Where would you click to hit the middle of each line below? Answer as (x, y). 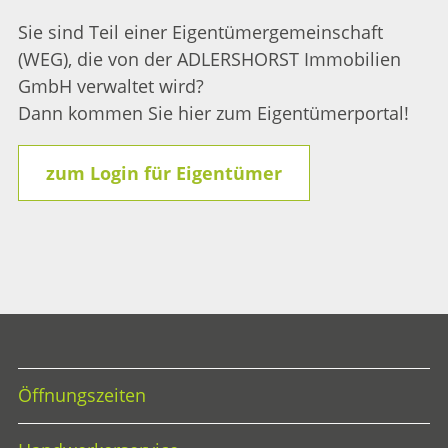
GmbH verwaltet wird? (111, 86)
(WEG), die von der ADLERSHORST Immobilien (209, 59)
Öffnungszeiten (82, 395)
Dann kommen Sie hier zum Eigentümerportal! (213, 113)
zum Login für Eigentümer (164, 172)
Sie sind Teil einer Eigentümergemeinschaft (200, 32)
